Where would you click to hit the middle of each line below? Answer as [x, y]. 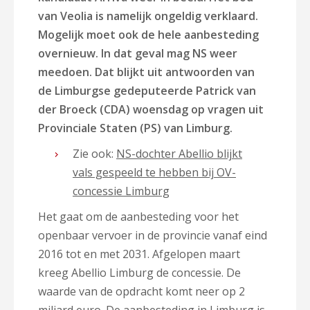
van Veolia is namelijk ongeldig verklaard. [148, 16]
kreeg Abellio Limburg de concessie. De [139, 273]
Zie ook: [94, 154]
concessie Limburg [121, 191]
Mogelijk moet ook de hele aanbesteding [148, 35]
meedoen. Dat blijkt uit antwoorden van [146, 72]
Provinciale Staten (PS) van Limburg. [135, 128]
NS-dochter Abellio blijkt [179, 154]
